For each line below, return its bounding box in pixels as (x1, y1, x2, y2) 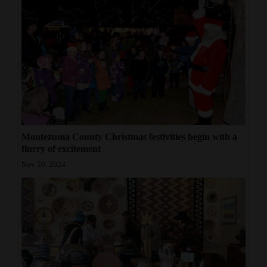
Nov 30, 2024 (21, 160, 66, 169)
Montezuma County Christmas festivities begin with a (21, 132, 237, 142)
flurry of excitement (21, 144, 101, 154)
